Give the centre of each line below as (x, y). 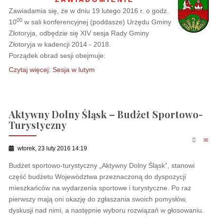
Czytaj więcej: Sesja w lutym (52, 70)
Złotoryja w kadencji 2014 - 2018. (60, 44)
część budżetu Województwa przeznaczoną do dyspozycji (97, 177)
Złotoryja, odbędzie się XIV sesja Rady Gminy (79, 33)
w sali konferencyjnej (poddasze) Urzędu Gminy (97, 22)
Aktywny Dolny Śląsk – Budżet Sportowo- (106, 114)
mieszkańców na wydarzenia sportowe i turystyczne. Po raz (100, 188)
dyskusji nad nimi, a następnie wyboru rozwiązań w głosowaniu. (106, 210)
